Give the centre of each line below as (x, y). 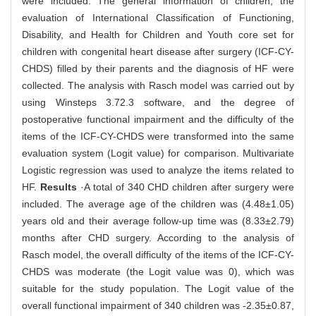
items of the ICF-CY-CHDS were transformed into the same (158, 136)
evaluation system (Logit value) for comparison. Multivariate (158, 153)
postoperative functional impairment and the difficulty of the (158, 120)
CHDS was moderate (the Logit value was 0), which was (158, 272)
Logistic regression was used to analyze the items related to (158, 170)
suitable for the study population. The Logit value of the (158, 289)
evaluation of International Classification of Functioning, (158, 18)
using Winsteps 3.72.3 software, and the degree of (158, 103)
